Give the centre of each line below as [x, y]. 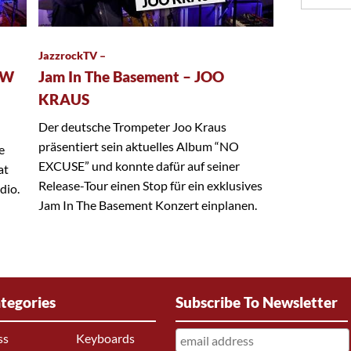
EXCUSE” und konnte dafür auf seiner [139, 165]
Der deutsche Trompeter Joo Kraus [132, 126]
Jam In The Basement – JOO [131, 76]
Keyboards [105, 338]
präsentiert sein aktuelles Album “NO [139, 146]
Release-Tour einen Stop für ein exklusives [150, 185]
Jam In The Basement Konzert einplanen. [148, 204]
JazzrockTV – [72, 55]
